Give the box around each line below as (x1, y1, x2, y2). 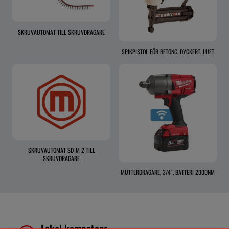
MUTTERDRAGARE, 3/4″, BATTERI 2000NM (121, 168, 215, 177)
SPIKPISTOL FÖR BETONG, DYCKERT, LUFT (121, 47, 214, 56)
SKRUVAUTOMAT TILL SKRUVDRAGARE (18, 28, 105, 37)
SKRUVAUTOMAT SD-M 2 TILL (28, 146, 95, 155)
